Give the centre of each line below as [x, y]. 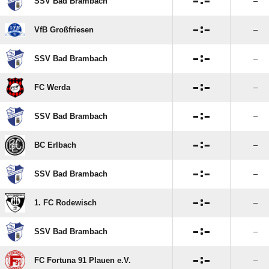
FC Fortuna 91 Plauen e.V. [83, 260]
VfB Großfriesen [64, 30]
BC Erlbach [55, 145]
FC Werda [52, 87]
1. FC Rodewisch [65, 203]
